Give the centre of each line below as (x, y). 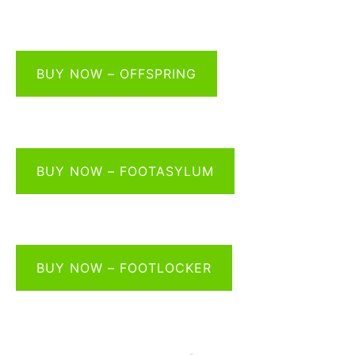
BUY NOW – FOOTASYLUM (125, 171)
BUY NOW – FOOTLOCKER (124, 267)
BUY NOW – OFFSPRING (116, 74)
